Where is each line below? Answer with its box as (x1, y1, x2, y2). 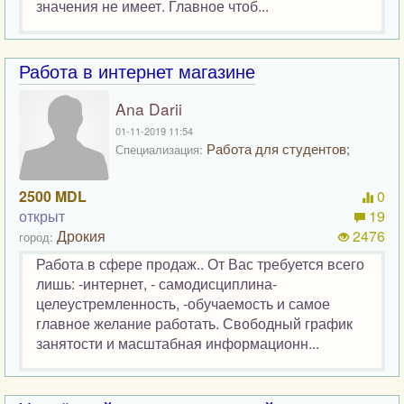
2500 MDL (19, 186, 87, 207)
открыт (19, 206, 65, 227)
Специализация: (115, 141, 203, 159)
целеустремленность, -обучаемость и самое (36, 293, 330, 315)
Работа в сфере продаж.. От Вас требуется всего (36, 253, 364, 275)
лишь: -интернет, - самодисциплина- (36, 273, 277, 295)
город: (19, 228, 53, 246)
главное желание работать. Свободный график (36, 313, 353, 335)
